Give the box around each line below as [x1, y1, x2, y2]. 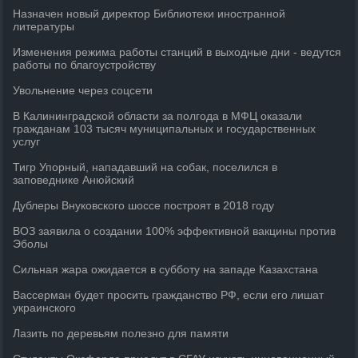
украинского [13, 301, 77, 314]
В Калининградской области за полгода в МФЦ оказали [13, 109, 303, 122]
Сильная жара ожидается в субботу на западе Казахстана [13, 263, 319, 276]
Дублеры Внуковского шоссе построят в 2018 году [13, 199, 275, 212]
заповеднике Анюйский [13, 173, 135, 186]
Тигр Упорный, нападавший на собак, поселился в [13, 161, 278, 173]
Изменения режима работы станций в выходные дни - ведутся [13, 46, 342, 58]
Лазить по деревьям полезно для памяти [13, 327, 229, 340]
